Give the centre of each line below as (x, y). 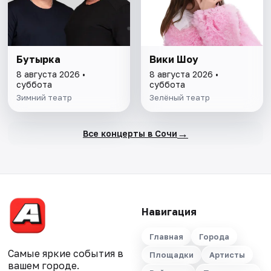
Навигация (169, 212)
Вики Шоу (174, 60)
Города (214, 237)
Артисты (227, 255)
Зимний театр (44, 98)
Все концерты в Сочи (130, 133)
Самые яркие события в (66, 254)
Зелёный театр (179, 98)
